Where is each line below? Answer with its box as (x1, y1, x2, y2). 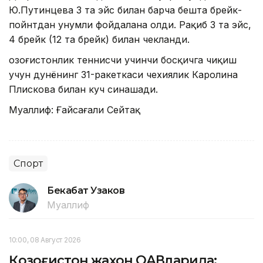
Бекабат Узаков (47, 184, 125, 196)
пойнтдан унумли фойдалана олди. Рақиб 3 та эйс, (9, 18, 251, 31)
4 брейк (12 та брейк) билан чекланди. (9, 33, 190, 45)
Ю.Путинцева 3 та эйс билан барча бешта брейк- (9, 4, 242, 16)
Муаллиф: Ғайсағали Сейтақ (9, 103, 140, 116)
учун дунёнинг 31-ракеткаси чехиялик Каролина (9, 68, 238, 80)
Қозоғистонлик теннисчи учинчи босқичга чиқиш (9, 53, 237, 66)
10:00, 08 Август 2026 (9, 235, 81, 244)
